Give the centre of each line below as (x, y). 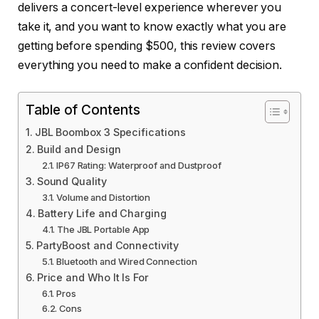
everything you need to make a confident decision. (150, 65)
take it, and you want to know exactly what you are (152, 26)
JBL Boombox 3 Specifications (110, 132)
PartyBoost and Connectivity (107, 246)
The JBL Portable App (103, 230)
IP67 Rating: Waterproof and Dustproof (139, 166)
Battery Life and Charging (102, 214)
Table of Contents (83, 110)
